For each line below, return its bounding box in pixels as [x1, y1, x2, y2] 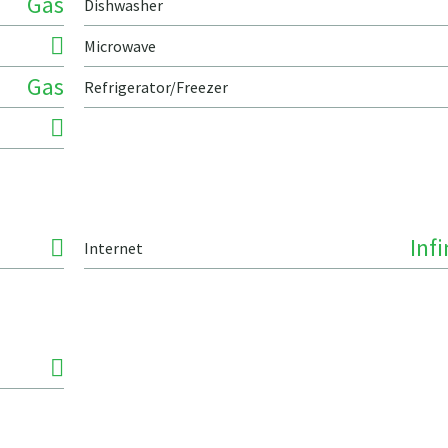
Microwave [84, 36, 156, 56]
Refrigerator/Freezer [84, 77, 228, 97]
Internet [84, 238, 143, 258]
